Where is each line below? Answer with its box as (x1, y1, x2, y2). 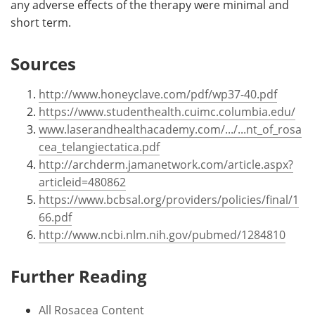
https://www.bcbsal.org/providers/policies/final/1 (39, 191, 299, 207)
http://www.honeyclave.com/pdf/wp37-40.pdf (39, 86, 277, 102)
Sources (11, 51, 76, 75)
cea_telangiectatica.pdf (39, 139, 160, 155)
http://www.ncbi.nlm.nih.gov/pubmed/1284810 (39, 226, 285, 243)
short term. (11, 14, 71, 30)
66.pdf (39, 209, 72, 225)
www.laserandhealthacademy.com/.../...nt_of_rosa (39, 121, 302, 137)
